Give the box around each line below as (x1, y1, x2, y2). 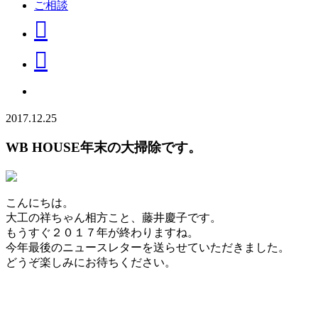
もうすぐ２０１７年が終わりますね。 (6, 226, 199, 238)
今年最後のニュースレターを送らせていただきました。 (6, 241, 290, 253)
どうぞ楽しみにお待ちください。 (6, 256, 176, 268)
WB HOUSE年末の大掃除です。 (6, 139, 202, 155)
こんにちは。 (6, 196, 74, 209)
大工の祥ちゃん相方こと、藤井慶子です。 (6, 211, 221, 224)
